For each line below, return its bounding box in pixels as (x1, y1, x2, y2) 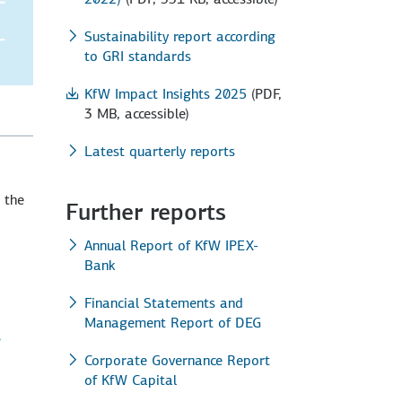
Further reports (66, 197, 226, 227)
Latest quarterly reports (84, 141, 235, 161)
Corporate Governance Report (84, 350, 270, 370)
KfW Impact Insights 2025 (84, 83, 247, 103)
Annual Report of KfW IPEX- (84, 235, 258, 255)
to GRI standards (84, 46, 191, 66)
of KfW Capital (84, 370, 177, 389)
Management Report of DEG (84, 312, 261, 332)
